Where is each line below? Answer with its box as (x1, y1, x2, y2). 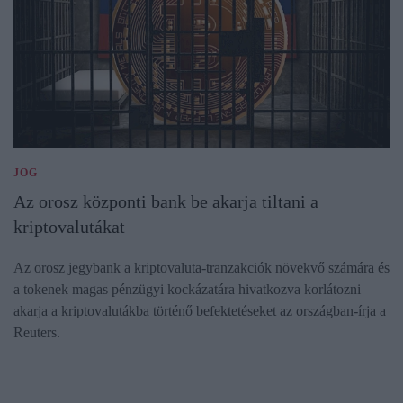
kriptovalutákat (13, 217, 125, 237)
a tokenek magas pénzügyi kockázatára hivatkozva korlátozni (13, 282, 361, 298)
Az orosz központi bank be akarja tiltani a (13, 192, 318, 212)
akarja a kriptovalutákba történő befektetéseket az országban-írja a (13, 303, 386, 319)
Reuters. (13, 325, 60, 341)
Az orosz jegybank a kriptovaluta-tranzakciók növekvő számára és (13, 260, 390, 276)
